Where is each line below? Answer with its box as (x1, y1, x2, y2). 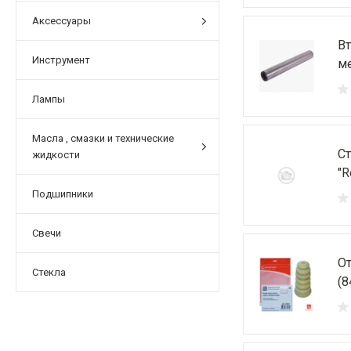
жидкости (32, 149, 80, 161)
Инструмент (32, 54, 90, 66)
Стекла (32, 266, 66, 278)
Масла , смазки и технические (32, 132, 174, 144)
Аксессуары (32, 15, 91, 27)
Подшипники (32, 188, 93, 200)
